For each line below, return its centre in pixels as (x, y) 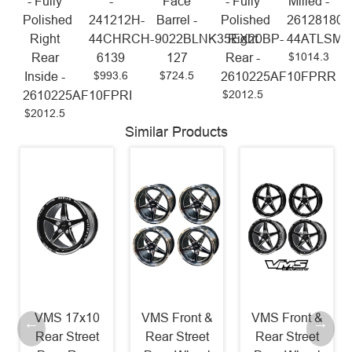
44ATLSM (315, 38)
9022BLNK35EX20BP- (220, 38)
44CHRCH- (122, 38)
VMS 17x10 (67, 318)
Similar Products (176, 132)
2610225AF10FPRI (78, 95)
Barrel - (177, 20)
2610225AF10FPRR (279, 76)
